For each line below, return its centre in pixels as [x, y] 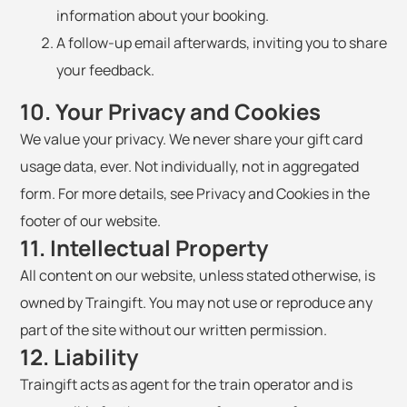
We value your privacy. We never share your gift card [191, 139]
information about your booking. [163, 15]
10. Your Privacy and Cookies [170, 111]
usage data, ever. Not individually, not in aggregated [189, 166]
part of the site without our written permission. [174, 330]
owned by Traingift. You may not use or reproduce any [196, 303]
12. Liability [79, 357]
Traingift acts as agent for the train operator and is [186, 384]
